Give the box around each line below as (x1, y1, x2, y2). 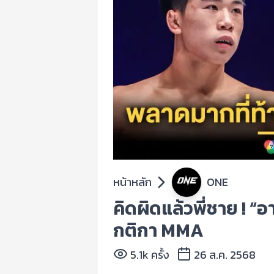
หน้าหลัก (113, 173, 152, 190)
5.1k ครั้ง (130, 246, 169, 263)
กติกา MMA (113, 216, 204, 244)
